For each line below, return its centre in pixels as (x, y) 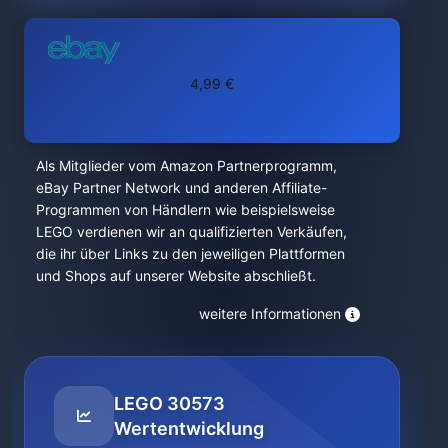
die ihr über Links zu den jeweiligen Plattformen (190, 253)
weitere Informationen (270, 313)
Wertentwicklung (189, 428)
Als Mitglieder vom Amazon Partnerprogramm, (186, 165)
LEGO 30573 (169, 403)
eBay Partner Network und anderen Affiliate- (181, 187)
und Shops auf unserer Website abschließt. (176, 275)
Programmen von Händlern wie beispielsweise (185, 209)
